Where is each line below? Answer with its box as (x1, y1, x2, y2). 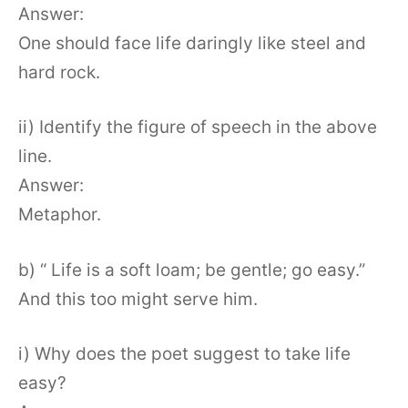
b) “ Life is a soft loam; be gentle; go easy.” (18, 259, 365, 280)
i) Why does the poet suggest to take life (18, 343, 351, 365)
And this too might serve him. (18, 288, 258, 310)
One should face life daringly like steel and (18, 32, 366, 54)
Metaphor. (18, 204, 101, 226)
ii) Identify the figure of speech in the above (18, 117, 377, 138)
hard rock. (18, 61, 100, 83)
